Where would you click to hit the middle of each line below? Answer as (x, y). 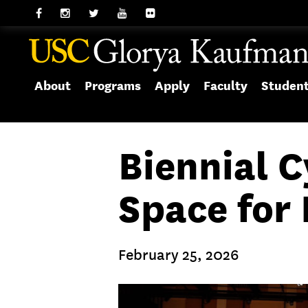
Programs (113, 86)
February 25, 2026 (178, 255)
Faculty (225, 86)
